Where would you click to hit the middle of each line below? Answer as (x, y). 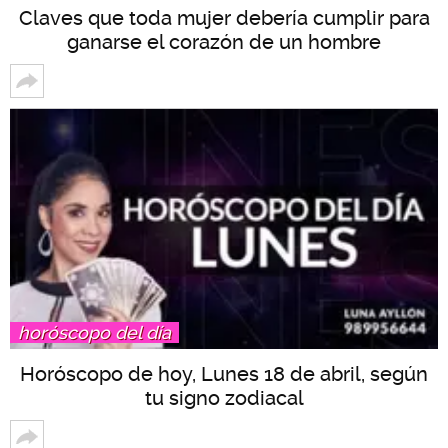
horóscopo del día (94, 333)
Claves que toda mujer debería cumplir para (224, 17)
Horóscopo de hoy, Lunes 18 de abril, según (224, 374)
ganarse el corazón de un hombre (224, 41)
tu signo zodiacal (224, 398)
